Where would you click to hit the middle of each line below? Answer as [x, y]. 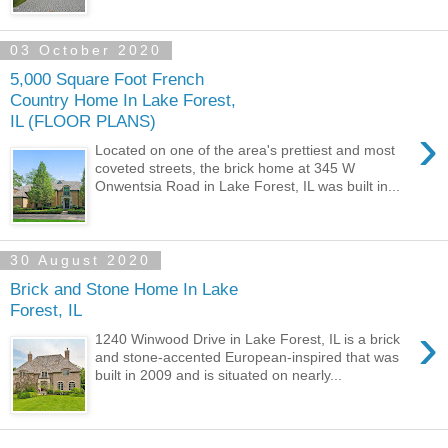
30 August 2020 [80, 260]
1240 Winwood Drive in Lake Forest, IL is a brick [248, 338]
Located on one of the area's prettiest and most [245, 149]
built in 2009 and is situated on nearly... [219, 374]
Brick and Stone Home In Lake [124, 289]
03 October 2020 [86, 50]
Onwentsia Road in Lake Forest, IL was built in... [248, 185]
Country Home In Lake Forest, [123, 100]
